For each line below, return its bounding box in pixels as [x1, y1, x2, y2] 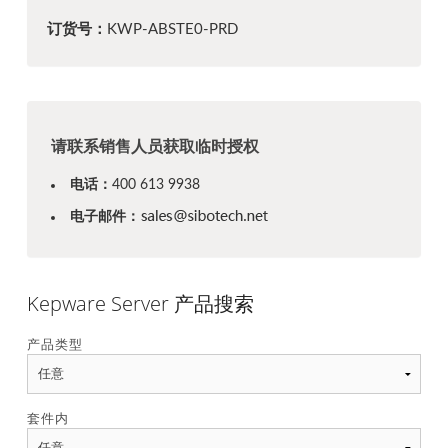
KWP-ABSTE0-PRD [106, 22, 238, 37]
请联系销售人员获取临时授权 [50, 139, 259, 155]
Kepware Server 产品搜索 [26, 290, 254, 317]
